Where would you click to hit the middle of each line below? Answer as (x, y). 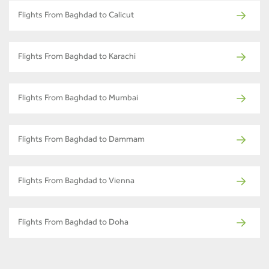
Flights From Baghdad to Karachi (77, 57)
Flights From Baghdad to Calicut (76, 16)
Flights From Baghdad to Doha (73, 223)
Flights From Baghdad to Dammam (81, 140)
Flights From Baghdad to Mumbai (78, 99)
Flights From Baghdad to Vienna (76, 182)
